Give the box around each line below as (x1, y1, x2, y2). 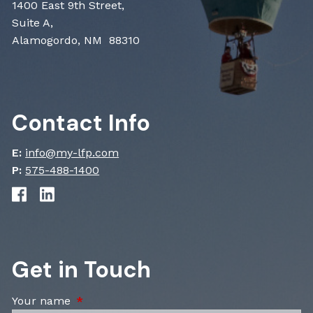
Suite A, (12, 15, 54, 29)
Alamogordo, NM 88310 (12, 33, 140, 47)
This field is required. (74, 293, 190, 307)
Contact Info (12, 108, 151, 138)
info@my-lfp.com (25, 145, 119, 159)
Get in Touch (12, 254, 152, 284)
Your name (12, 293, 75, 307)
